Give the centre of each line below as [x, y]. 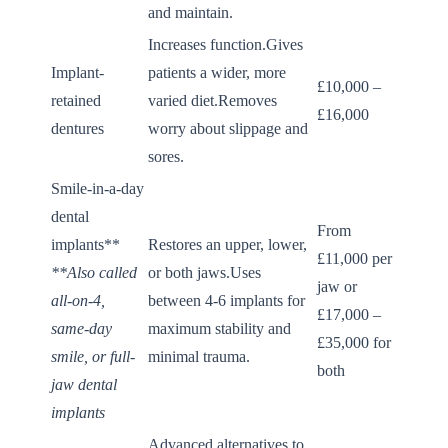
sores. [166, 156]
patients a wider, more [217, 72]
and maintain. [190, 12]
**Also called [94, 272]
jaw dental [84, 384]
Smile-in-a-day [97, 188]
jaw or [337, 286]
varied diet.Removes [212, 100]
